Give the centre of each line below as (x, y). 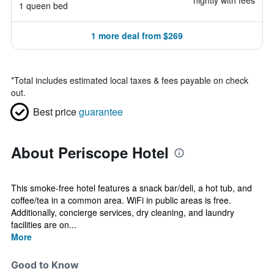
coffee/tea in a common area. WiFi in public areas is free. (121, 200)
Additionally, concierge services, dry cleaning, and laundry (123, 212)
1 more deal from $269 (137, 35)
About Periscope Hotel (90, 152)
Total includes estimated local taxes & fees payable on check (131, 80)
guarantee (101, 112)
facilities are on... (44, 224)
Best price (55, 112)
